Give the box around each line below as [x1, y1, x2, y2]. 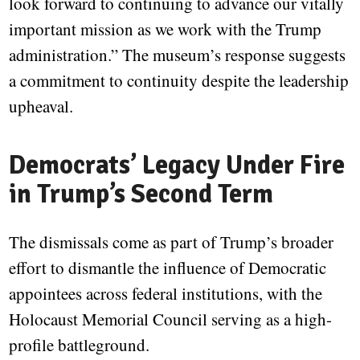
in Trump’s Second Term [9, 178, 274, 211]
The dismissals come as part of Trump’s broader [9, 231, 334, 254]
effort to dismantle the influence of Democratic [9, 256, 327, 280]
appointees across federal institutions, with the [9, 282, 323, 305]
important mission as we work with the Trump [9, 18, 322, 41]
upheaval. [9, 95, 74, 118]
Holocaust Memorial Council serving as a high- [9, 308, 333, 331]
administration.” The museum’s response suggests [9, 43, 346, 67]
